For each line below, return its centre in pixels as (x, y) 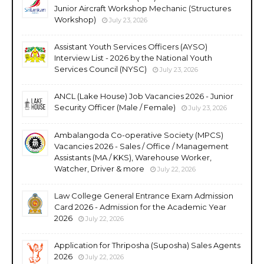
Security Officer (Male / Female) (115, 107)
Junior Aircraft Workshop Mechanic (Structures (143, 8)
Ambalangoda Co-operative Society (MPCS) (139, 135)
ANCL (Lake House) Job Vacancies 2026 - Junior (144, 96)
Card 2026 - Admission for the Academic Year (140, 207)
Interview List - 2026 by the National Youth (133, 57)
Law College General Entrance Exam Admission (144, 195)
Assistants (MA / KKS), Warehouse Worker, (133, 157)
